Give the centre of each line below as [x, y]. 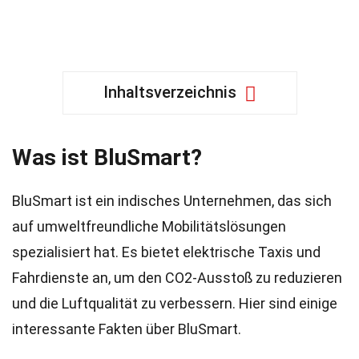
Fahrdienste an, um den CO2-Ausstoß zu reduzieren [177, 278]
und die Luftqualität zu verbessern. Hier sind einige [175, 303]
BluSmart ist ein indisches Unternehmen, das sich [172, 201]
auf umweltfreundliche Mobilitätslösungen [149, 226]
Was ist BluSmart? [107, 157]
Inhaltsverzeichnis [169, 92]
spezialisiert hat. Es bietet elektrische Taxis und [166, 252]
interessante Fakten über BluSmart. [127, 329]
